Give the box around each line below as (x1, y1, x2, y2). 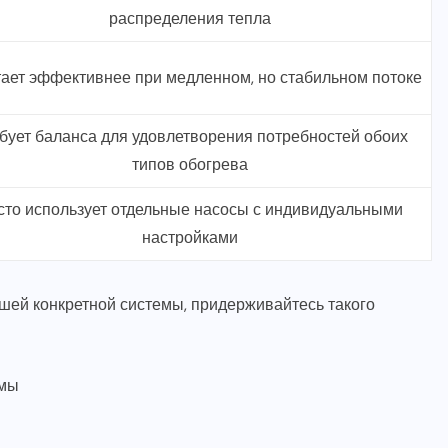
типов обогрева (131, 154, 248, 176)
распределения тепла (108, 8, 271, 30)
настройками (141, 227, 238, 249)
